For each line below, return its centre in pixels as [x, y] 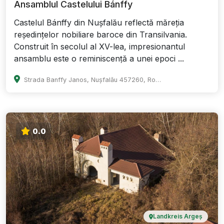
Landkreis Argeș [178, 216]
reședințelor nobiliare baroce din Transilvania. [100, 35]
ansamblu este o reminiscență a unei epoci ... [99, 59]
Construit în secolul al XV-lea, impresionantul [99, 47]
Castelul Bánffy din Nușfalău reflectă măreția [99, 23]
